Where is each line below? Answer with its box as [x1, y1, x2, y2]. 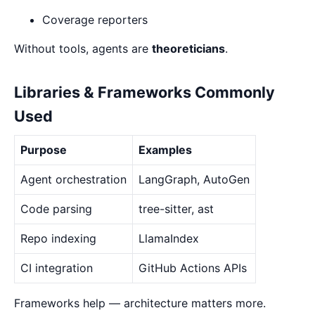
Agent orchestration [20, 172, 127, 187]
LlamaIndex [139, 231, 199, 246]
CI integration [20, 261, 93, 276]
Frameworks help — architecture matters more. [14, 296, 266, 311]
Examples [139, 143, 192, 157]
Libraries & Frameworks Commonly [14, 83, 275, 102]
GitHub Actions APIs [139, 261, 247, 276]
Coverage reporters [42, 13, 148, 27]
